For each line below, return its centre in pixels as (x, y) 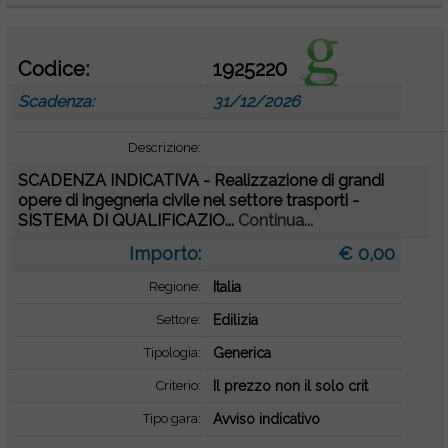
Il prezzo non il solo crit (290, 386)
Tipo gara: (171, 418)
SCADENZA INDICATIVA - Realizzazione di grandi (201, 180)
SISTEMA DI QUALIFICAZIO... (128, 220)
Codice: (54, 69)
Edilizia (235, 320)
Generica (241, 353)
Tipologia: (172, 352)
